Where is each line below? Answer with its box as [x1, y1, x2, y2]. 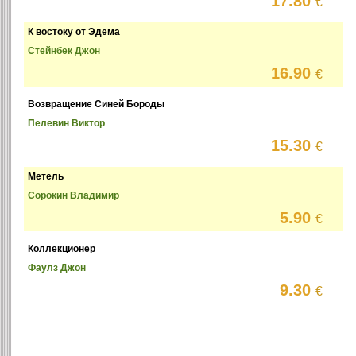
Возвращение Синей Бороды [28, 99, 165, 110]
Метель [28, 171, 64, 183]
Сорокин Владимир [28, 190, 120, 202]
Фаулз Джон [28, 262, 87, 274]
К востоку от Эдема [28, 26, 121, 38]
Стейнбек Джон [28, 45, 101, 57]
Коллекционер [28, 243, 96, 255]
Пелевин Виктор [28, 118, 106, 130]
